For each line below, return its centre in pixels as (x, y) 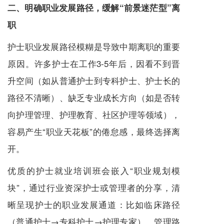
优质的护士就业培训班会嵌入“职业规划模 (94, 170)
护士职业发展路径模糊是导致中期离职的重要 (94, 46)
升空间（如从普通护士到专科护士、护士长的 (94, 80)
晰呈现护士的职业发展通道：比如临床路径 (94, 204)
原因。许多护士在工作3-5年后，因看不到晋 (94, 63)
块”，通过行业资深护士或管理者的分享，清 (94, 187)
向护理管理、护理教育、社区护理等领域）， (94, 114)
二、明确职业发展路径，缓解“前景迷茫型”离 (94, 8)
